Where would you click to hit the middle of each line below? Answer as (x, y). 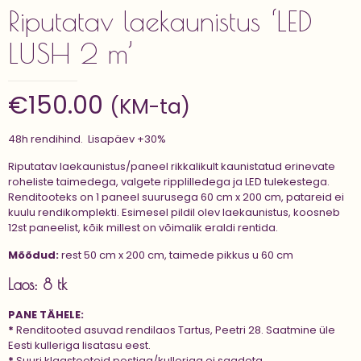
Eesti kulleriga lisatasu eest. (79, 346)
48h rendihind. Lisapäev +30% (87, 139)
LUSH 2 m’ (71, 53)
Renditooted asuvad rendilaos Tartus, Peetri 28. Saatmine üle (174, 330)
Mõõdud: (33, 255)
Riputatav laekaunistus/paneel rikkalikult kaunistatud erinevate (172, 167)
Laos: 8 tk (37, 285)
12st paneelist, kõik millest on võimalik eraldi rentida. (143, 228)
